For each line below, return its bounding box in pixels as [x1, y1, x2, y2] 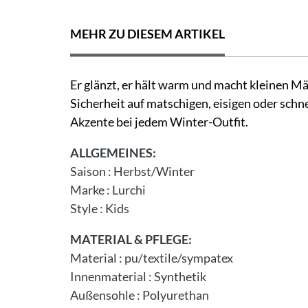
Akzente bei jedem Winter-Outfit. [70, 113, 248, 129]
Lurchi [112, 181, 146, 197]
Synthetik [154, 268, 206, 284]
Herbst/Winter [113, 163, 195, 179]
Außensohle [70, 287, 135, 302]
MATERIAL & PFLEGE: [70, 231, 192, 247]
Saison [70, 163, 106, 179]
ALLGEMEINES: [70, 144, 156, 160]
